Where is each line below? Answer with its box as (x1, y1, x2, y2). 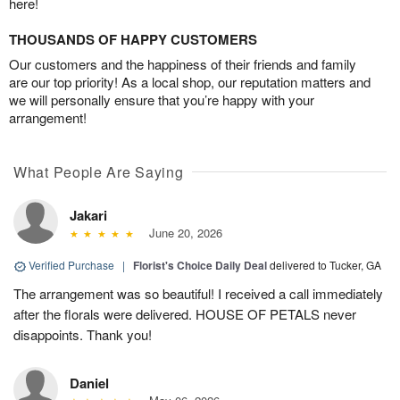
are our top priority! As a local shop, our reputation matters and (9, 72, 371, 92)
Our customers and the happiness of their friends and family (9, 54, 356, 74)
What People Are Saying (13, 162, 184, 183)
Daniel (70, 373, 109, 394)
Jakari (70, 205, 107, 226)
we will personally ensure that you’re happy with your (9, 90, 314, 110)
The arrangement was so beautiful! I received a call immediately (13, 284, 383, 304)
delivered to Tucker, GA (270, 257, 381, 273)
